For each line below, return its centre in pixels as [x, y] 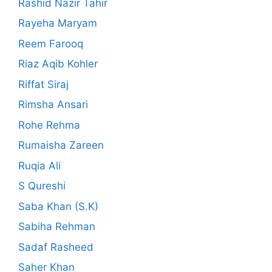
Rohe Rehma [49, 125]
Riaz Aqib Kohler [58, 64]
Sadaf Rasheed [56, 247]
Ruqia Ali [39, 165]
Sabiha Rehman [57, 227]
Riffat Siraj [43, 84]
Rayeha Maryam [58, 23]
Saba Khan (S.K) [58, 206]
